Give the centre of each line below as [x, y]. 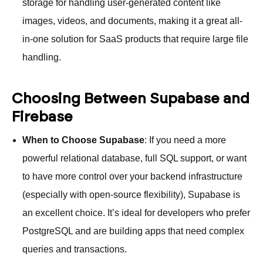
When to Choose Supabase [83, 140]
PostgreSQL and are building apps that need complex [133, 231]
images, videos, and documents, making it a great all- [132, 21]
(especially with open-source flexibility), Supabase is [131, 194]
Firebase [42, 117]
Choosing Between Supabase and [131, 99]
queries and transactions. [75, 249]
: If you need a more [185, 140]
